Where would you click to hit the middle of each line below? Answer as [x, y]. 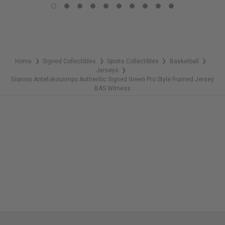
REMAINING [137, 8]
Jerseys [107, 71]
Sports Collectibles [133, 62]
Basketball [184, 62]
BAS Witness [113, 89]
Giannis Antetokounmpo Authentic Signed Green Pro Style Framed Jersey [113, 80]
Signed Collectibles [70, 62]
